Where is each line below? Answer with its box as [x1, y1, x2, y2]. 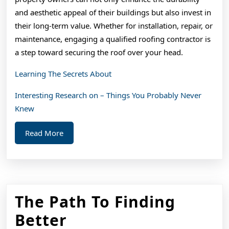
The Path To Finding [15, 191, 175, 212]
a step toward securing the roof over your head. [15, 47, 183, 57]
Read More [25, 127, 63, 138]
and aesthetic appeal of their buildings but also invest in [15, 7, 211, 17]
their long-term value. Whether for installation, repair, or [15, 20, 213, 31]
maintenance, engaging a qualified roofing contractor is [15, 33, 211, 44]
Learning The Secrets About [15, 68, 111, 79]
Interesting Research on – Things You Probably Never [15, 89, 201, 100]
